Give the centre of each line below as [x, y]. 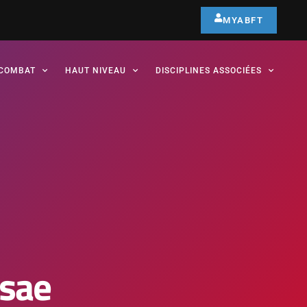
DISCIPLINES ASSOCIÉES [209, 71]
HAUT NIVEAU [96, 71]
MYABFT [243, 20]
